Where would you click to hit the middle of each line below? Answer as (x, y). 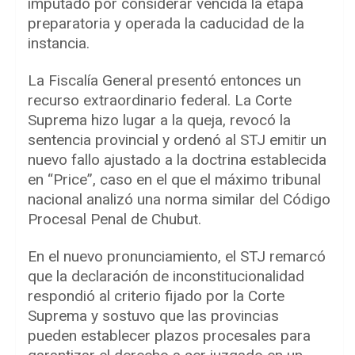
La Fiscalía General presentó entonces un (164, 81)
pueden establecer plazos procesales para (169, 336)
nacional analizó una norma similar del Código (179, 200)
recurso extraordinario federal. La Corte (160, 101)
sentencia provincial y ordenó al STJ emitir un (177, 140)
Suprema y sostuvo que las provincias (153, 316)
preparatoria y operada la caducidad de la (166, 24)
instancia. (59, 44)
